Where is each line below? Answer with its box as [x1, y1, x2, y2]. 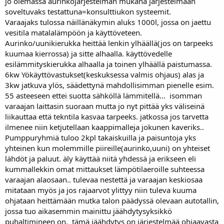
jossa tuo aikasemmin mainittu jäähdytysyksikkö [5, 205, 172, 216]
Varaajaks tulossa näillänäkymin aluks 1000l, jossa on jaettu [5, 16, 211, 27]
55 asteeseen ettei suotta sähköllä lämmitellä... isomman [5, 90, 202, 100]
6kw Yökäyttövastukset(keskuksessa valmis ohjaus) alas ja [5, 69, 204, 79]
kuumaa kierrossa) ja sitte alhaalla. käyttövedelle [5, 48, 172, 58]
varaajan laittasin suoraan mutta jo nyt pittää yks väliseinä [5, 100, 204, 111]
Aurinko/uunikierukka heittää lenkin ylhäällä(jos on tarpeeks [5, 37, 213, 48]
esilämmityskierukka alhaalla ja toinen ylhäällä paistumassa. [5, 58, 212, 69]
